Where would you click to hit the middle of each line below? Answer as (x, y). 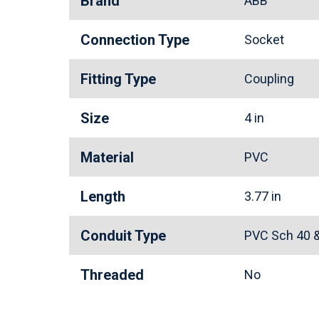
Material (107, 157)
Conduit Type (123, 236)
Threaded (112, 275)
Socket (267, 40)
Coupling (272, 79)
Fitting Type (118, 79)
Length (103, 197)
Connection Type (135, 40)
